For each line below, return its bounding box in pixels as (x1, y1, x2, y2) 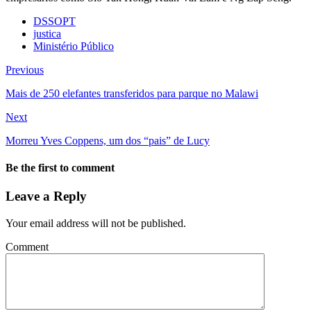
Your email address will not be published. (6, 217, 186, 230)
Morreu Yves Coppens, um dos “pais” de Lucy (6, 134, 210, 146)
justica (33, 27, 61, 40)
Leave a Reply (6, 189, 87, 204)
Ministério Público (33, 40, 114, 52)
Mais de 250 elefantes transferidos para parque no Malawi (6, 87, 258, 99)
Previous (6, 63, 44, 76)
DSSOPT (33, 15, 76, 27)
